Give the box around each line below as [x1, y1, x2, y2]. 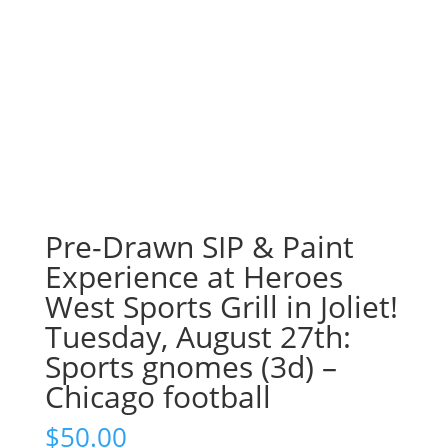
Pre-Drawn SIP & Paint [44, 226, 354, 268]
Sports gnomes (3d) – [44, 346, 337, 388]
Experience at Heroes [44, 256, 343, 298]
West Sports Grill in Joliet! [44, 286, 398, 328]
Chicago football [44, 376, 271, 418]
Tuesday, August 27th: [44, 316, 351, 358]
